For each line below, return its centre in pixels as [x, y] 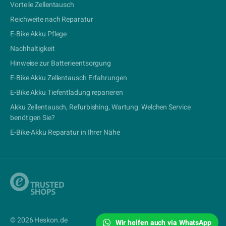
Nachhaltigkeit [33, 49]
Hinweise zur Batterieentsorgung [61, 63]
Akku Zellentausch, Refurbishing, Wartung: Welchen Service [100, 107]
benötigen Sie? [33, 118]
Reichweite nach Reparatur [52, 19]
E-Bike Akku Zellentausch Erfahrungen [69, 78]
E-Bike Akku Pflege [39, 34]
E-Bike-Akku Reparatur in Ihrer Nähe [65, 132]
